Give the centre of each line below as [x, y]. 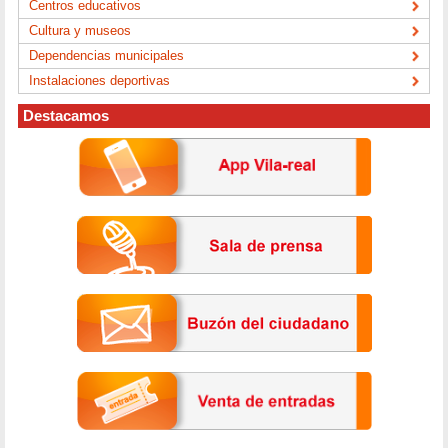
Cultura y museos [80, 31]
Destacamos [66, 116]
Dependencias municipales [107, 56]
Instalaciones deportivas [100, 81]
